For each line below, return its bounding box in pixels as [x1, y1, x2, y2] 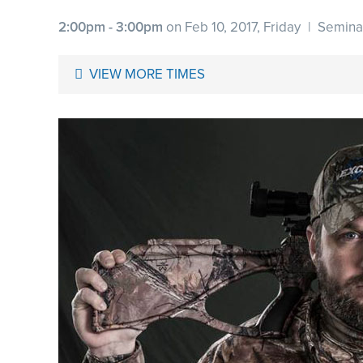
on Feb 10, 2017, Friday [163, 19, 301, 36]
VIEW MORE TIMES [89, 66, 205, 83]
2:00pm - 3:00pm [58, 19, 163, 36]
